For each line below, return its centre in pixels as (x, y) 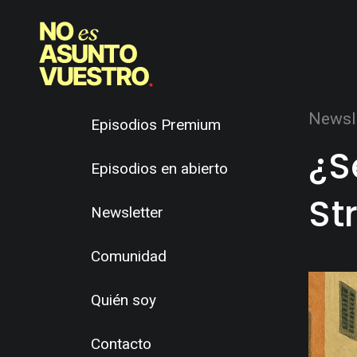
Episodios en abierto (159, 169)
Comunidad (129, 256)
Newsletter (127, 212)
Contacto (121, 344)
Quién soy (124, 300)
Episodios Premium (156, 125)
